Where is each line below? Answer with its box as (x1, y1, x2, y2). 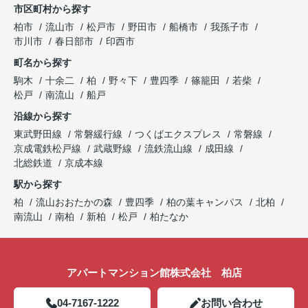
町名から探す (14, 56, 71, 68)
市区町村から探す (14, 3, 91, 14)
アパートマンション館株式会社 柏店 (66, 266, 242, 278)
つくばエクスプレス (135, 128, 224, 140)
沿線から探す (14, 110, 71, 122)
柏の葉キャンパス (166, 196, 243, 208)
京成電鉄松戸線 (14, 142, 84, 154)
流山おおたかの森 (36, 196, 113, 208)
